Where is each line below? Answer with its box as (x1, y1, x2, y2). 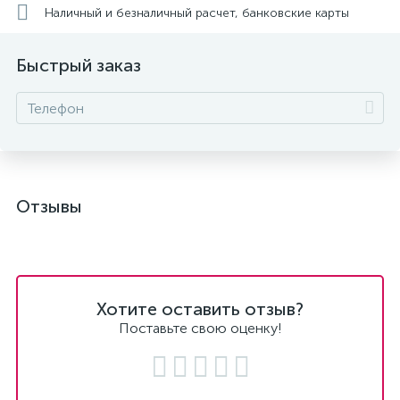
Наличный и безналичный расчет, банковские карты (45, 4, 349, 21)
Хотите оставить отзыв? (96, 298, 304, 320)
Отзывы (16, 196, 82, 217)
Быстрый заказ (16, 54, 141, 76)
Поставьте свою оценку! (118, 320, 282, 337)
